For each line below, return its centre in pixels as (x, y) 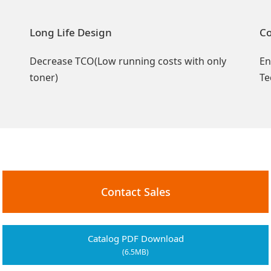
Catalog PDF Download (135, 238)
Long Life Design (70, 32)
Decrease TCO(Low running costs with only (128, 61)
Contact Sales (135, 191)
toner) (44, 77)
